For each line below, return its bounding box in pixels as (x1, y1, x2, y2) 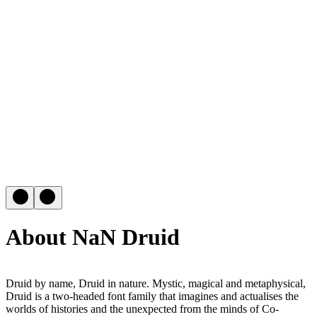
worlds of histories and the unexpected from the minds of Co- (6, 302, 279, 315)
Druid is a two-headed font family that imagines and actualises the (6, 289, 299, 302)
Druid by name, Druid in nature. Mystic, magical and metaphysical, (6, 277, 306, 289)
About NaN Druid (6, 224, 180, 250)
